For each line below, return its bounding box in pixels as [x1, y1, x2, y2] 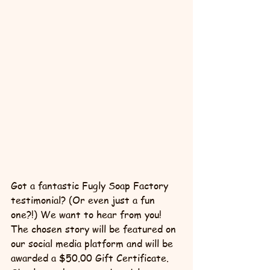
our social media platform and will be [11, 236, 176, 250]
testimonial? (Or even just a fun [11, 193, 158, 207]
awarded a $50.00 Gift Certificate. [11, 251, 172, 265]
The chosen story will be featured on [11, 222, 179, 236]
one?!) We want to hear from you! [11, 207, 165, 221]
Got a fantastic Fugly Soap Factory [11, 178, 171, 192]
